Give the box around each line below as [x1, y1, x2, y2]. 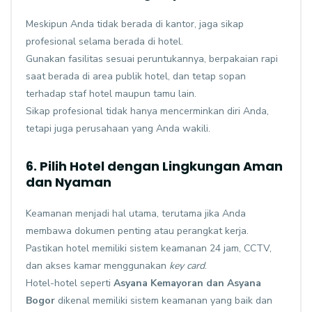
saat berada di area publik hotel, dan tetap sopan [26, 70, 246, 84]
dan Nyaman [26, 173, 111, 192]
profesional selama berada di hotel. [26, 35, 183, 49]
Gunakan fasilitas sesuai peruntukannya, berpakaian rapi [26, 52, 278, 66]
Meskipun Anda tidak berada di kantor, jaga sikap [26, 17, 244, 31]
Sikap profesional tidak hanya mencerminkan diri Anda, [26, 104, 269, 118]
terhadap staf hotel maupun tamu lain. [26, 87, 196, 101]
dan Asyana [203, 276, 261, 290]
